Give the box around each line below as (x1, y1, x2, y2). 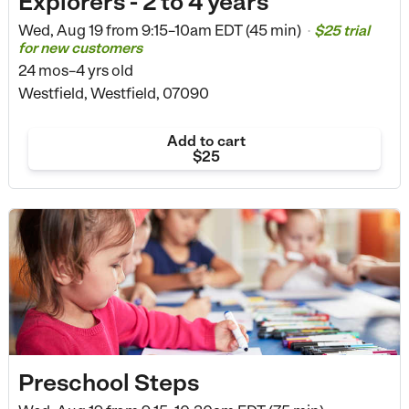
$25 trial (313, 21, 370, 39)
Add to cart (166, 131, 246, 150)
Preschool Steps (17, 368, 199, 396)
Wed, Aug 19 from (17, 20, 139, 39)
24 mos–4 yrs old (17, 60, 133, 79)
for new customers (17, 38, 142, 57)
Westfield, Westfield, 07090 (17, 83, 209, 102)
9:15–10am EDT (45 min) (138, 20, 304, 39)
